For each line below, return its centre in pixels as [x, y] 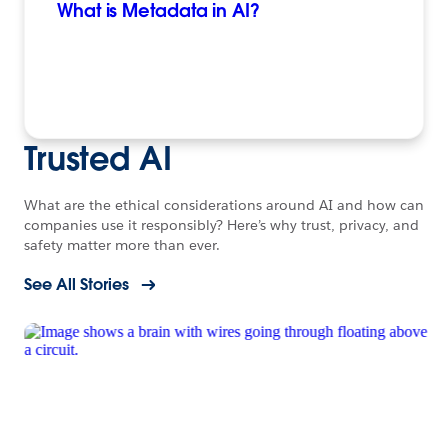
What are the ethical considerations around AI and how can [224, 205]
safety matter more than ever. [122, 245]
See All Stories [76, 285]
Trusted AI [98, 159]
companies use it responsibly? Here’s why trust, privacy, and [221, 225]
